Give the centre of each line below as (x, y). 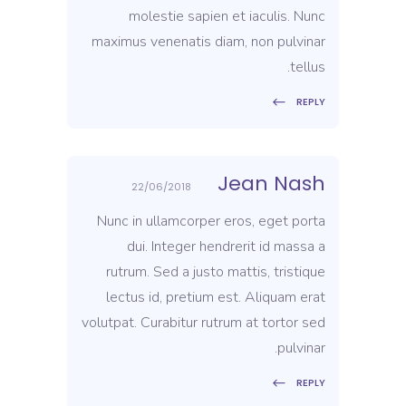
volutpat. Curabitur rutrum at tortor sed (203, 322)
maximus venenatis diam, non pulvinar (208, 41)
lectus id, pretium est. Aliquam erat (216, 297)
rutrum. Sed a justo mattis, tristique (216, 271)
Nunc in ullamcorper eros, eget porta (211, 221)
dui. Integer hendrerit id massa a (226, 246)
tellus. (308, 67)
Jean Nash (271, 183)
